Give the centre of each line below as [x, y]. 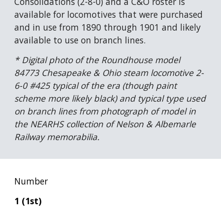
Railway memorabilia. [57, 137]
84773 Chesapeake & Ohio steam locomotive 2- [109, 73]
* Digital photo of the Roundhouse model [97, 60]
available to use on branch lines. [80, 40]
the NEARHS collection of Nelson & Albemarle [105, 124]
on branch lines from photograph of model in [105, 111]
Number [31, 181]
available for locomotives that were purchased [109, 14]
